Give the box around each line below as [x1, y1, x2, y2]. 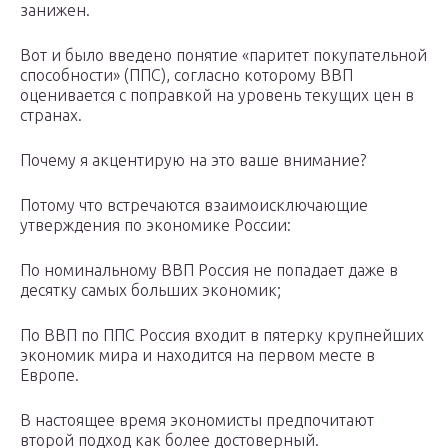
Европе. [20, 366, 79, 385]
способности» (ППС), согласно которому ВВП [20, 66, 353, 85]
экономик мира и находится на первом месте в [20, 346, 375, 365]
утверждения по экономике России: [20, 216, 291, 235]
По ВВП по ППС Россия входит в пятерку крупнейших [20, 326, 424, 345]
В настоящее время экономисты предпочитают [20, 411, 374, 430]
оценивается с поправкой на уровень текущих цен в [20, 86, 414, 105]
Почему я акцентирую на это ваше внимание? [20, 151, 366, 170]
